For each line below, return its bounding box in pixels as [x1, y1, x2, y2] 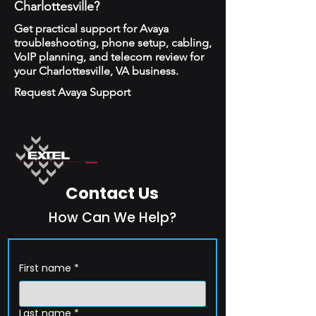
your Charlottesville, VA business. [14, 64, 178, 78]
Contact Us [66, 182, 159, 205]
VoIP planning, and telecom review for [14, 50, 204, 63]
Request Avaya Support [14, 85, 130, 99]
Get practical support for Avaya [14, 22, 169, 35]
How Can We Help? [48, 208, 176, 227]
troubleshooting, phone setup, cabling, [14, 36, 212, 49]
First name [19, 261, 71, 275]
